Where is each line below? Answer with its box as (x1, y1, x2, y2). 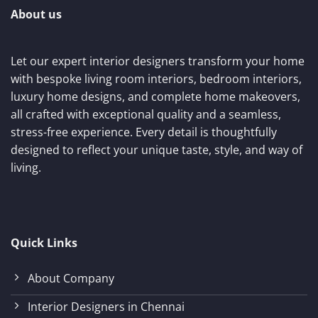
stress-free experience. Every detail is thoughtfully (11, 124, 277, 140)
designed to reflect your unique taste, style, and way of (11, 141, 302, 158)
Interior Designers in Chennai (28, 299, 185, 315)
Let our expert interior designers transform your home (11, 53, 305, 69)
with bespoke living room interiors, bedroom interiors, (11, 70, 302, 87)
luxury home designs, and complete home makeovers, (11, 88, 300, 104)
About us (11, 6, 62, 23)
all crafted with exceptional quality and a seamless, (11, 106, 281, 122)
